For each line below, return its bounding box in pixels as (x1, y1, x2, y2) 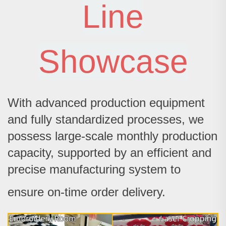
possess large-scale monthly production (8, 129, 217, 143)
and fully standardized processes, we (8, 112, 204, 127)
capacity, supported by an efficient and (8, 146, 211, 160)
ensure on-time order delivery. (8, 185, 165, 199)
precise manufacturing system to (8, 162, 181, 177)
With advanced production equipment (8, 96, 205, 110)
